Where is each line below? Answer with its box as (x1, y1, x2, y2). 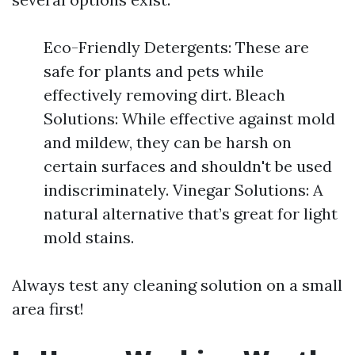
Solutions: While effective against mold (44, 109, 335, 128)
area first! (12, 299, 84, 319)
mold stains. (44, 227, 134, 247)
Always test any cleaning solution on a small (12, 275, 342, 295)
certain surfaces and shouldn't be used (44, 156, 332, 176)
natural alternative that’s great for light (44, 204, 338, 223)
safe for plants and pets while (44, 61, 264, 81)
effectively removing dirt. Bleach (44, 85, 285, 105)
